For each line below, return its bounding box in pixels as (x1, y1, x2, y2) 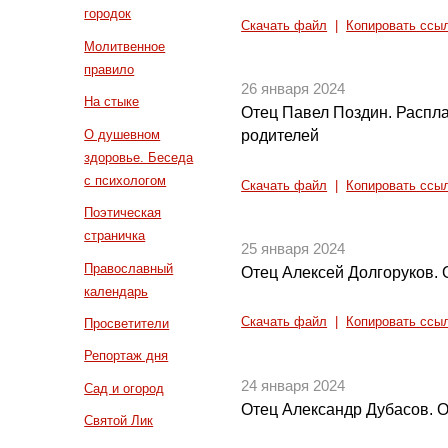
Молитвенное (84, 38, 166, 54)
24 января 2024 (241, 377, 346, 394)
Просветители (84, 315, 170, 331)
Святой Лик (84, 413, 154, 429)
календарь (84, 283, 149, 299)
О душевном (84, 126, 161, 142)
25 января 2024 (241, 241, 346, 258)
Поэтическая (84, 205, 162, 221)
